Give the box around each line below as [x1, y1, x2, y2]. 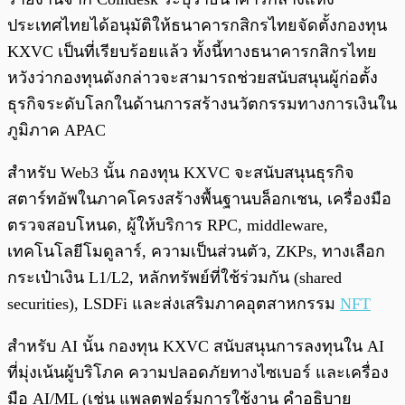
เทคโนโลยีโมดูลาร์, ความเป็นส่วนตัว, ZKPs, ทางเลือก [7, 242, 385, 261]
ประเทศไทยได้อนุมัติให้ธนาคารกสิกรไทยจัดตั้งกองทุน [7, 16, 387, 35]
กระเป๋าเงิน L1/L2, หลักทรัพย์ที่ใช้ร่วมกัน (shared [7, 268, 342, 287]
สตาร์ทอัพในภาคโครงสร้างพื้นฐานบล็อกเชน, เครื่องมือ [7, 190, 391, 209]
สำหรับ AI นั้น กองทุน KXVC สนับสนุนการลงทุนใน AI [7, 337, 384, 356]
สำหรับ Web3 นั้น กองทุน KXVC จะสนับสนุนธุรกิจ [7, 164, 354, 183]
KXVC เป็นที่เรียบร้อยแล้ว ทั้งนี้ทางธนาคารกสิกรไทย [7, 42, 377, 61]
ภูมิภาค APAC [7, 121, 106, 140]
